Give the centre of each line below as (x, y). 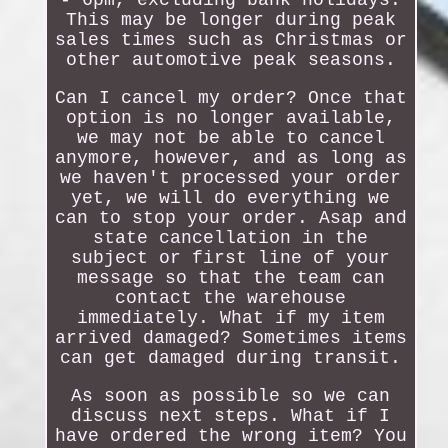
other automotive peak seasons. (230, 60)
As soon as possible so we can (231, 396)
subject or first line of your (231, 258)
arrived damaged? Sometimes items (230, 338)
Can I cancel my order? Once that (230, 98)
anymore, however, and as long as (230, 158)
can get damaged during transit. (231, 358)
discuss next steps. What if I (231, 416)
